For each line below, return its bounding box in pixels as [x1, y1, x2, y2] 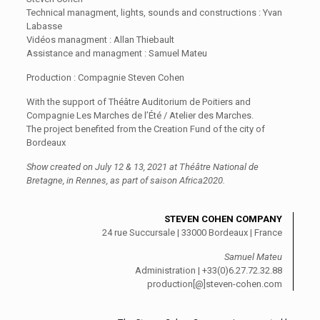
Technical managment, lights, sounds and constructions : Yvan [26, 6, 282, 18]
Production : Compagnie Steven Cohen [26, 71, 184, 83]
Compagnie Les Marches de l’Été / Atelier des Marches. [26, 109, 254, 121]
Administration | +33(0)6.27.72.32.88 [135, 264, 283, 276]
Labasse [26, 20, 62, 31]
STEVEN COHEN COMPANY [164, 213, 283, 224]
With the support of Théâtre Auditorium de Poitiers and [26, 96, 251, 107]
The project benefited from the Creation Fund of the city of [26, 123, 265, 134]
